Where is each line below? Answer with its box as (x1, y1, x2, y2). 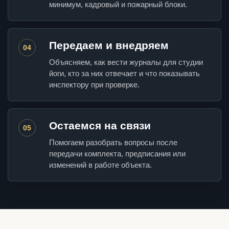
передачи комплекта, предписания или (49, 149, 186, 158)
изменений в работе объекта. (49, 161, 152, 170)
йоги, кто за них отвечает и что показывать (49, 69, 200, 78)
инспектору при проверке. (49, 80, 140, 89)
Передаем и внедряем (49, 39, 169, 52)
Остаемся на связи (49, 120, 151, 132)
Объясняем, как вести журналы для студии (49, 58, 203, 67)
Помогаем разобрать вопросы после (49, 138, 177, 147)
